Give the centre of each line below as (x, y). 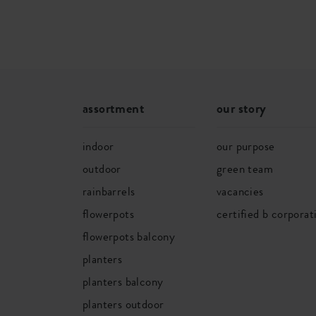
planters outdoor (123, 304)
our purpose (246, 146)
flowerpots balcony (129, 236)
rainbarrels (109, 191)
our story (242, 108)
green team (245, 169)
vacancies (240, 191)
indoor (98, 146)
